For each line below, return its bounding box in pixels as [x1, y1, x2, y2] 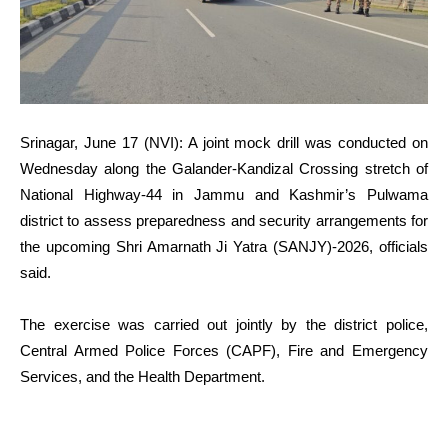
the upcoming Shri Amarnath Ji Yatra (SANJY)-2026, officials [20, 237, 428, 255]
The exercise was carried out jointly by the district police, [20, 315, 428, 333]
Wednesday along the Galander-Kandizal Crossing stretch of [20, 159, 428, 177]
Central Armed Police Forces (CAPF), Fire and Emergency [20, 341, 428, 359]
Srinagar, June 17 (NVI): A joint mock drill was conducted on [20, 133, 428, 151]
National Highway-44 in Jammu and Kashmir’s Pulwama [20, 185, 428, 203]
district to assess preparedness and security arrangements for [20, 211, 428, 229]
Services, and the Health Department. [20, 367, 265, 385]
